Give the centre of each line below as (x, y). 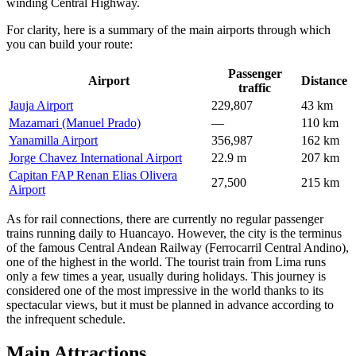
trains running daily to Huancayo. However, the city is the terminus (174, 233)
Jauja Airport (41, 105)
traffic (255, 87)
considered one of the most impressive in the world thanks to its (165, 290)
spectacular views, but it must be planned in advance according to (170, 304)
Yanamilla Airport (53, 140)
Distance (324, 80)
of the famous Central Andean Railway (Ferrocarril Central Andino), (178, 247)
